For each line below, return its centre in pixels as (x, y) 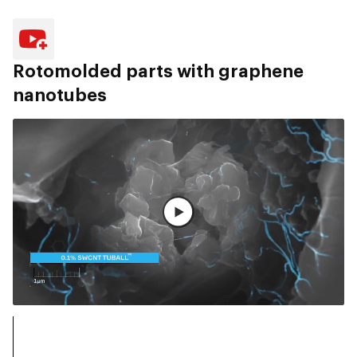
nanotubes (60, 96)
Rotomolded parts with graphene (158, 72)
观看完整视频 (188, 216)
